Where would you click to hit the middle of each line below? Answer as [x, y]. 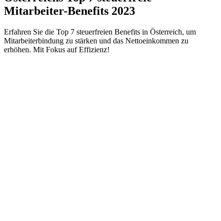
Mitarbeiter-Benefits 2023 [70, 11]
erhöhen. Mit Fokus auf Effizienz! [57, 49]
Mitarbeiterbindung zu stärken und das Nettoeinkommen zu [96, 40]
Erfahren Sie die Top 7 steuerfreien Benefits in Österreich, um [100, 32]
